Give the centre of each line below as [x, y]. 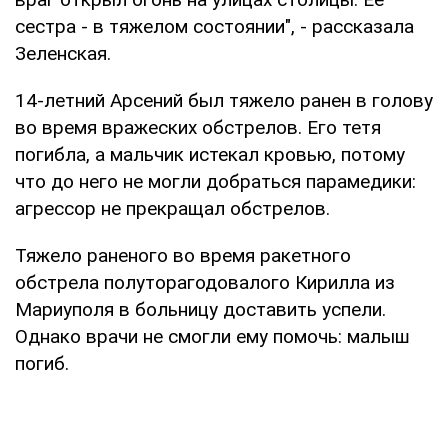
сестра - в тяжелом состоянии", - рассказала [214, 26]
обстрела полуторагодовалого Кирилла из [205, 282]
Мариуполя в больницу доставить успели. [200, 309]
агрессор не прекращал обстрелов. [172, 208]
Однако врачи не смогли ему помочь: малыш [212, 336]
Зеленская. [63, 53]
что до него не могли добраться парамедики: [215, 181]
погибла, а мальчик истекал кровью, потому [210, 154]
